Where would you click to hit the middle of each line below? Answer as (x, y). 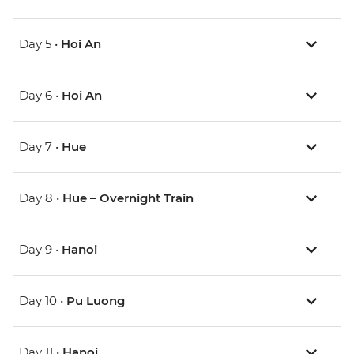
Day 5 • (40, 44)
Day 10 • (43, 301)
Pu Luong (96, 301)
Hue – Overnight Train (128, 198)
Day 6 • (40, 96)
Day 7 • (40, 147)
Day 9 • (40, 250)
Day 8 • (41, 198)
